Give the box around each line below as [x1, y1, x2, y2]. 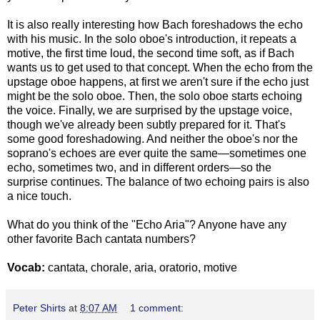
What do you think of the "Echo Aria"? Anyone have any [7, 218, 286, 231]
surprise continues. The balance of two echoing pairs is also [7, 175, 309, 188]
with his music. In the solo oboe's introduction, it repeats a [7, 32, 296, 45]
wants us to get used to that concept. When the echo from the [7, 61, 313, 74]
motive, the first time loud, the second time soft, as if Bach [7, 46, 294, 59]
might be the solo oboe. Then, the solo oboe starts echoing [7, 89, 302, 102]
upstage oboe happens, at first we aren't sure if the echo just [7, 75, 309, 88]
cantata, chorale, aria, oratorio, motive [48, 261, 237, 274]
